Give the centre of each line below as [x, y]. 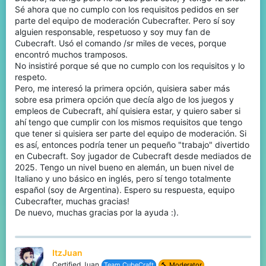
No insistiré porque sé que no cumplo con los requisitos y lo [130, 66]
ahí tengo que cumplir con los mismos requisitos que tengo [129, 122]
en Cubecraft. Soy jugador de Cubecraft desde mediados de [133, 156]
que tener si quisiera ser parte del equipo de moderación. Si [131, 134]
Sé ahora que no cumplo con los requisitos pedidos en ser [127, 9]
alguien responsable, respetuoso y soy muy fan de [113, 32]
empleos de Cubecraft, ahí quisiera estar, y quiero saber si [128, 111]
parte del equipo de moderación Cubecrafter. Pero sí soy [125, 21]
